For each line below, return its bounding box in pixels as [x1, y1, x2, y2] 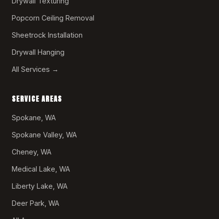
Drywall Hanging [12, 47, 65, 56]
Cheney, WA [12, 147, 51, 156]
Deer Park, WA [12, 198, 59, 207]
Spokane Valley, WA [12, 130, 77, 139]
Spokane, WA [12, 113, 56, 122]
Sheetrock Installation [12, 30, 83, 39]
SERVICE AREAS [12, 93, 63, 104]
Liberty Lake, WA [12, 181, 67, 190]
